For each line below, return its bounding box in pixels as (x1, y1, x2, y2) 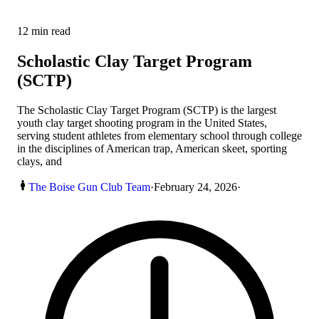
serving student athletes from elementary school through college (17, 130, 302, 142)
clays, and (17, 155, 62, 168)
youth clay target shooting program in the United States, (17, 117, 267, 130)
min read (28, 24, 70, 37)
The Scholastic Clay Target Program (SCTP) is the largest (17, 104, 276, 117)
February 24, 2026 (154, 181, 237, 194)
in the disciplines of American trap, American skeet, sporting (17, 142, 287, 155)
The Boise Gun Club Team (28, 181, 150, 194)
